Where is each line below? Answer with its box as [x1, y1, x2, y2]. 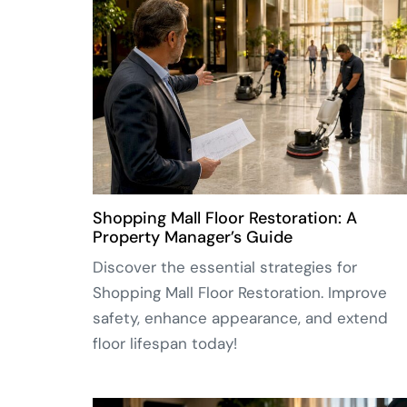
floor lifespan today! [93, 333, 237, 354]
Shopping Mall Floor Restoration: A [93, 207, 357, 230]
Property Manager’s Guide [93, 226, 293, 249]
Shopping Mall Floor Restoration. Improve [93, 283, 387, 303]
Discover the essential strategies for [93, 257, 357, 278]
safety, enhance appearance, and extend [93, 308, 388, 329]
